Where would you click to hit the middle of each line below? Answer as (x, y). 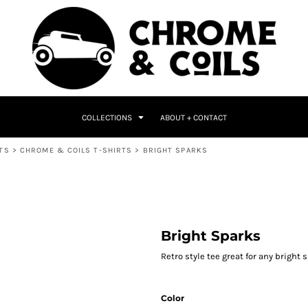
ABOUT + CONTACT (193, 118)
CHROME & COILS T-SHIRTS (76, 150)
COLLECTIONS (108, 118)
